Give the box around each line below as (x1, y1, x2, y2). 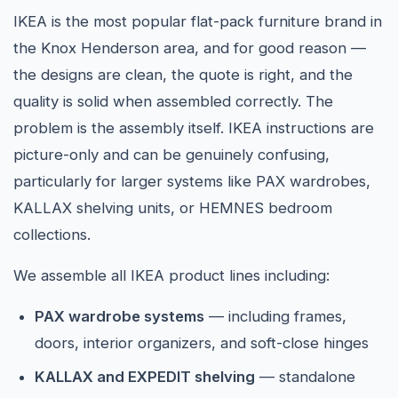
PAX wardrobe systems (35, 307, 204, 325)
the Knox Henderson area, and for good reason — (13, 39, 366, 57)
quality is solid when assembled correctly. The (13, 92, 333, 110)
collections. (13, 226, 91, 243)
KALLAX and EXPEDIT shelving (35, 368, 255, 386)
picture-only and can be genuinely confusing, (13, 146, 330, 163)
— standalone (255, 368, 355, 386)
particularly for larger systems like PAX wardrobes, (13, 172, 370, 190)
